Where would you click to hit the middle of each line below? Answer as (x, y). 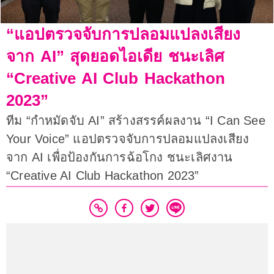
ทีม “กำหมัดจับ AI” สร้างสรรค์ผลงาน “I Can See (136, 121)
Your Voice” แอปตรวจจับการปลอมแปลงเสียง (128, 139)
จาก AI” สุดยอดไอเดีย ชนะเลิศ (115, 57)
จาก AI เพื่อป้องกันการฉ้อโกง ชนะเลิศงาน (120, 157)
